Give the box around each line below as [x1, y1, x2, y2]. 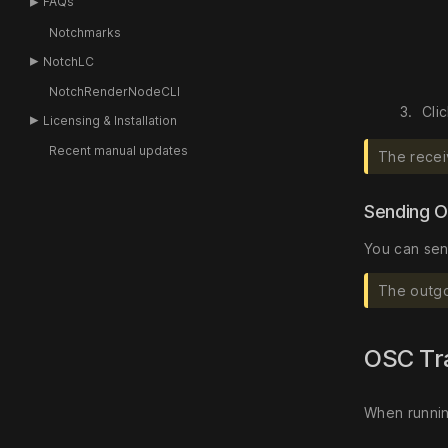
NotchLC [43, 53, 95, 69]
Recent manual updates [48, 143, 188, 159]
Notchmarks [48, 24, 121, 40]
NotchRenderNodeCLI [48, 83, 180, 99]
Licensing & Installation [43, 112, 178, 128]
